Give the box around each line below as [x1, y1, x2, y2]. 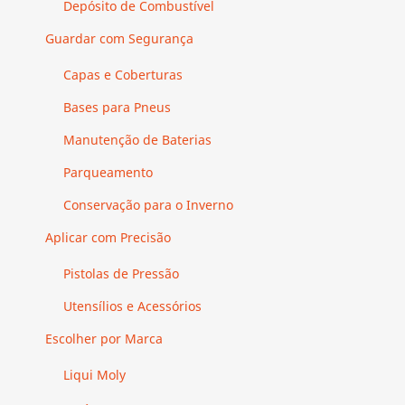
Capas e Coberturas [63, 65, 183, 83]
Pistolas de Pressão [63, 264, 179, 282]
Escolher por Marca [45, 329, 163, 347]
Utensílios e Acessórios [63, 297, 202, 315]
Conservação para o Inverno [63, 195, 233, 213]
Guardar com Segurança [45, 29, 193, 47]
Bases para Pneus [63, 98, 171, 116]
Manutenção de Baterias [63, 130, 212, 148]
